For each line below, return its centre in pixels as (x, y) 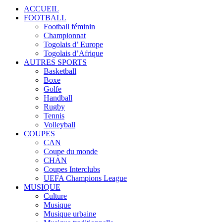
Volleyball (59, 124)
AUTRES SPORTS (55, 62)
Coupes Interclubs (72, 169)
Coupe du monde (71, 151)
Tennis (54, 115)
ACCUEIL (41, 8)
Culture (55, 196)
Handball (58, 98)
